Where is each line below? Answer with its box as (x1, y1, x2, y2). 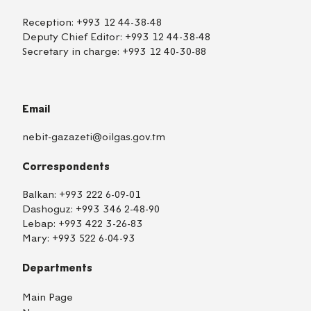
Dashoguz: (22, 203, 76, 216)
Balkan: (22, 189, 59, 201)
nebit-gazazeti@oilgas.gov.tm (22, 131, 165, 143)
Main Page (22, 291, 73, 303)
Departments (22, 262, 92, 274)
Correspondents (22, 160, 110, 172)
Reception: (22, 16, 76, 28)
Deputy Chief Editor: (22, 31, 125, 43)
